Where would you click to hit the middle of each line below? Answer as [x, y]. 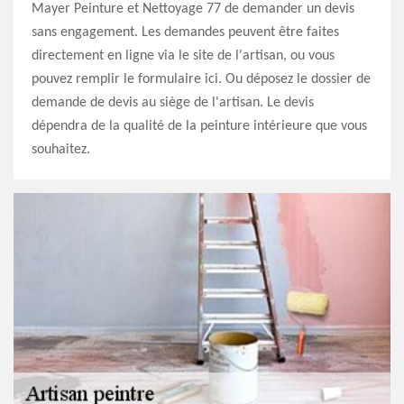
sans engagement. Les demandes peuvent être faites [185, 32]
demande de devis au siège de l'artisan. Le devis [173, 103]
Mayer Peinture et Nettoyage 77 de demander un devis [193, 9]
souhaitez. [61, 150]
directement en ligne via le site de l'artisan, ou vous [183, 56]
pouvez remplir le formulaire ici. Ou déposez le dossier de [201, 79]
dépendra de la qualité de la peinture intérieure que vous [199, 126]
